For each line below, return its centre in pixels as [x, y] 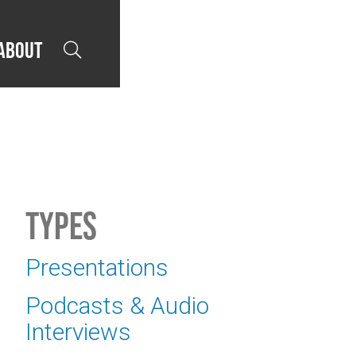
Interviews [78, 331]
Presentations [97, 267]
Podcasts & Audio [117, 305]
